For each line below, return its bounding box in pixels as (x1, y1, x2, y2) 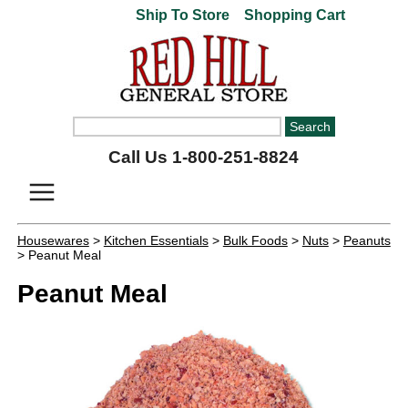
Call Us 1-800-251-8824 (108, 148, 300, 167)
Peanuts (342, 233, 391, 248)
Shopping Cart (240, 7, 346, 23)
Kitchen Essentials (103, 233, 209, 248)
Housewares (16, 233, 89, 248)
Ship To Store (136, 7, 230, 23)
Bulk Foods (222, 233, 288, 248)
